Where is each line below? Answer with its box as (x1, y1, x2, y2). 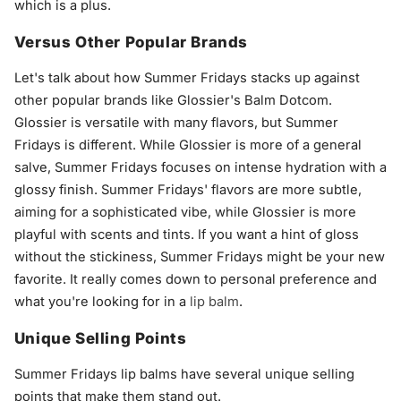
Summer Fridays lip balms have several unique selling (13, 366, 354, 383)
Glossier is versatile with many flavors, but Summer (13, 115, 338, 132)
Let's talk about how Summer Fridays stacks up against (13, 70, 360, 87)
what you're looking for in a (13, 294, 190, 311)
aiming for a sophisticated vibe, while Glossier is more (13, 204, 356, 221)
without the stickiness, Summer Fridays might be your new (13, 249, 385, 266)
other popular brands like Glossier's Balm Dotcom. (13, 92, 332, 109)
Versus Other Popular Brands (13, 33, 248, 52)
